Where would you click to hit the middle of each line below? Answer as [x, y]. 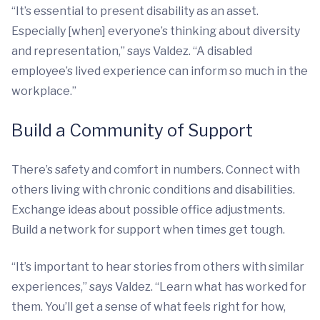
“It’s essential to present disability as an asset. [135, 11]
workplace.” [44, 91]
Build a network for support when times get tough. [148, 230]
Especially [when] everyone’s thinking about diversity [156, 31]
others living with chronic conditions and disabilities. [153, 190]
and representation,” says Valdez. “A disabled [132, 51]
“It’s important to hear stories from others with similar [158, 267]
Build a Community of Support [132, 131]
